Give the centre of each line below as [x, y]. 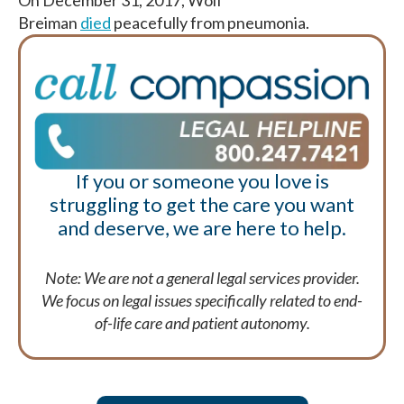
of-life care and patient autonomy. [202, 322]
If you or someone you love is [202, 181]
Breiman [49, 23]
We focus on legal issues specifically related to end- [202, 300]
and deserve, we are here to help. [202, 228]
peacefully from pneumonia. [210, 23]
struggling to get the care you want [202, 205]
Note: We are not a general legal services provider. [202, 277]
